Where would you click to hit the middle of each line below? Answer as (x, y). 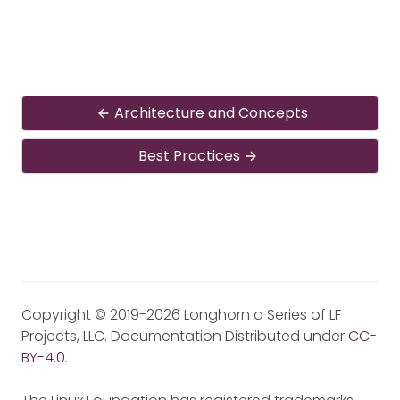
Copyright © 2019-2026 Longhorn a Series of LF (181, 314)
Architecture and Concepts (211, 112)
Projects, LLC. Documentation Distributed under (185, 336)
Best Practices (189, 155)
